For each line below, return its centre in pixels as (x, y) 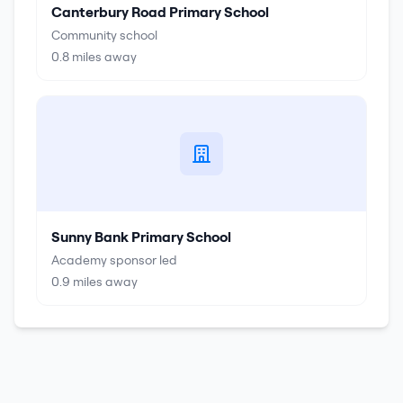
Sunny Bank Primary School (141, 237)
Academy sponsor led (114, 260)
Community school (104, 35)
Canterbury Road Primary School (160, 12)
